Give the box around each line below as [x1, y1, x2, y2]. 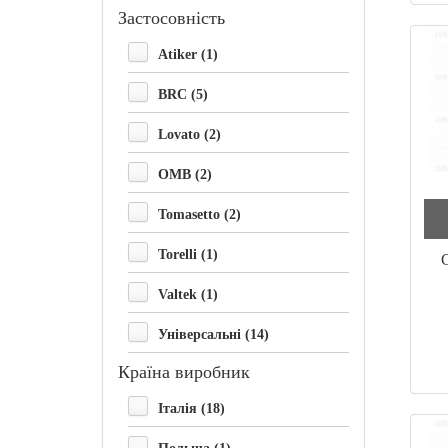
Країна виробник [118, 361, 250, 382]
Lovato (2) [158, 126, 221, 142]
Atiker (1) [158, 46, 218, 62]
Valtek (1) [158, 286, 218, 302]
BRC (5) [158, 86, 208, 102]
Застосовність [118, 7, 225, 28]
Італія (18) [158, 400, 225, 416]
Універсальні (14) [158, 326, 269, 342]
